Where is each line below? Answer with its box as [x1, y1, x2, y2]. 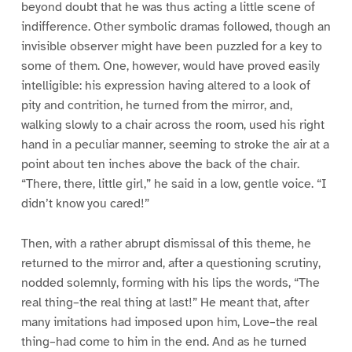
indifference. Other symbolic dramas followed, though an [20, 18, 331, 35]
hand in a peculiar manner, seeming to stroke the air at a [20, 136, 329, 152]
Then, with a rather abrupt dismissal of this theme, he [20, 235, 311, 251]
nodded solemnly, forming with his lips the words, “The [20, 274, 320, 291]
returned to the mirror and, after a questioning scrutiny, [20, 255, 321, 271]
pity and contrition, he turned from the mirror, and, [20, 97, 292, 113]
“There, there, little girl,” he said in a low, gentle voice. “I [20, 175, 327, 192]
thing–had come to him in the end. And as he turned [20, 333, 306, 350]
